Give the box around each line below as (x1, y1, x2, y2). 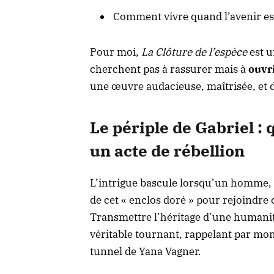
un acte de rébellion (90, 140, 245, 161)
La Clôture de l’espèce (141, 45, 247, 59)
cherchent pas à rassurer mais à (90, 62, 248, 76)
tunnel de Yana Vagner (90, 245, 198, 259)
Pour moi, (90, 45, 141, 59)
